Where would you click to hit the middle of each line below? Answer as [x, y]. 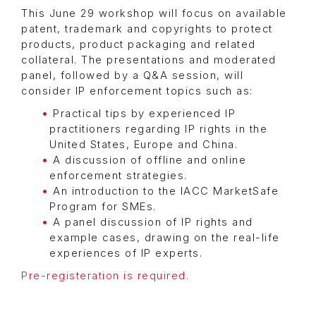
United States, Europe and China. [144, 145]
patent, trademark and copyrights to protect [147, 29]
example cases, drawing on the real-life [165, 238]
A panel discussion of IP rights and [153, 223]
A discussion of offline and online [150, 160]
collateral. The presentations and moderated [149, 60]
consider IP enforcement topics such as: [137, 91]
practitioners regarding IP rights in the [158, 129]
